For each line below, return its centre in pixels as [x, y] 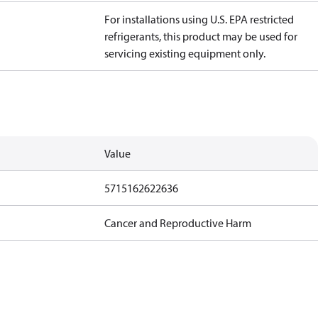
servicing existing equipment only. [185, 53]
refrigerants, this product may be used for [201, 36]
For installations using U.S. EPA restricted [199, 19]
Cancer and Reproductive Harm [178, 223]
